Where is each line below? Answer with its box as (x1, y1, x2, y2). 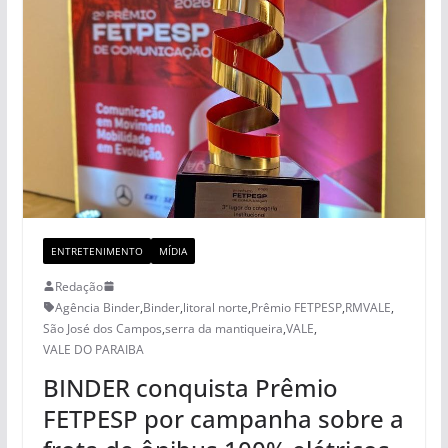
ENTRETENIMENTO (50, 243, 143, 258)
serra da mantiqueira (164, 319, 283, 337)
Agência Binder (54, 298, 140, 316)
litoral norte (182, 298, 248, 316)
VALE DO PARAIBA (42, 340, 144, 358)
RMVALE (344, 298, 391, 316)
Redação (54, 277, 103, 295)
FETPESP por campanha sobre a (42, 401, 404, 435)
